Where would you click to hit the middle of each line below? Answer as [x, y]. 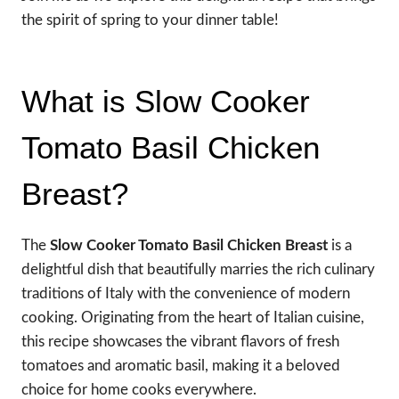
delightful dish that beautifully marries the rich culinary [198, 269]
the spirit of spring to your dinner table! [150, 20]
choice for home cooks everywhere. [139, 389]
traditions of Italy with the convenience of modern [186, 293]
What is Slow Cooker [166, 102]
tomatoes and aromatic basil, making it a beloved [181, 365]
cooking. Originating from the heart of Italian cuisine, [193, 317]
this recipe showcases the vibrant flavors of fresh [180, 341]
